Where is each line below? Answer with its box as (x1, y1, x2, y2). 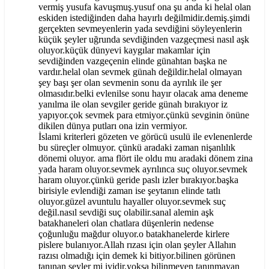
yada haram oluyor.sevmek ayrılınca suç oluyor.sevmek (38, 164, 247, 175)
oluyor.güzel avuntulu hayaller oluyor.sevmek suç (38, 196, 226, 207)
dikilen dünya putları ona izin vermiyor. (38, 121, 187, 131)
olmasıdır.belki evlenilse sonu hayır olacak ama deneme (38, 88, 248, 99)
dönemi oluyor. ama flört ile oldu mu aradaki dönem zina (38, 153, 253, 164)
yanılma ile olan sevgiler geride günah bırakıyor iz (38, 99, 228, 110)
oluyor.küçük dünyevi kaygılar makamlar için (38, 45, 210, 56)
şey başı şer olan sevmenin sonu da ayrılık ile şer (38, 77, 222, 88)
